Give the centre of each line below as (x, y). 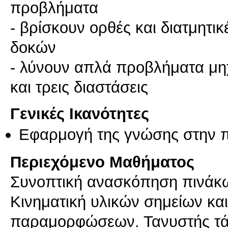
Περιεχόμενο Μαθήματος (102, 162)
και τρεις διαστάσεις (79, 87)
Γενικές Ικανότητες (80, 113)
